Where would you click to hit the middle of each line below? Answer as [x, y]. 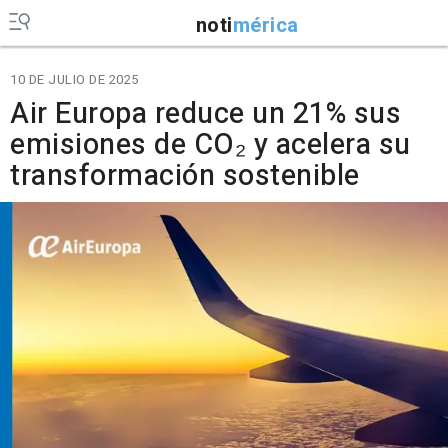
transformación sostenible [185, 176]
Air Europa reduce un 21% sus [205, 114]
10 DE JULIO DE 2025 [74, 79]
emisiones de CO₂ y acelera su [210, 145]
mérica [265, 25]
